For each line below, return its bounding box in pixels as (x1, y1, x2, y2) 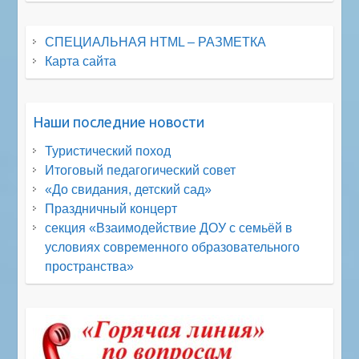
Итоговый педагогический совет (45, 163, 236, 178)
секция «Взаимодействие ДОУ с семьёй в (45, 221, 293, 236)
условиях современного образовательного (45, 240, 301, 255)
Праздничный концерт (45, 202, 178, 216)
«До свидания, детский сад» (45, 183, 212, 197)
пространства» (45, 260, 135, 274)
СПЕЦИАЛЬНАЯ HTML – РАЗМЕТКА (45, 35, 267, 50)
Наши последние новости (33, 114, 205, 131)
